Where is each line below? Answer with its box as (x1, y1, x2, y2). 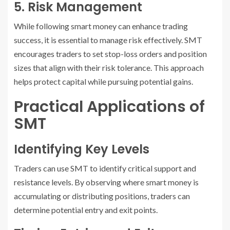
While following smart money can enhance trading (14, 21, 188, 31)
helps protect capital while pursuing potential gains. (14, 76, 193, 86)
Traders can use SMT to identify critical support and (14, 163, 196, 173)
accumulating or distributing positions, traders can (14, 190, 190, 201)
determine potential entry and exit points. (14, 204, 158, 215)
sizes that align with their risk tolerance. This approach (14, 62, 204, 72)
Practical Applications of (14, 95, 205, 118)
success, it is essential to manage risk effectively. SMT (14, 34, 202, 45)
